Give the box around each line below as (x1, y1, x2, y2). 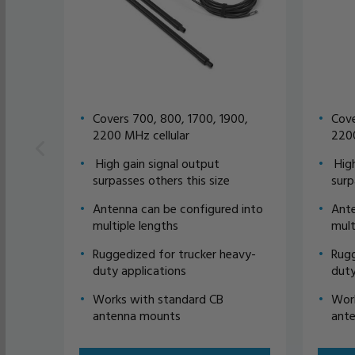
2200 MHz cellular (92, 124, 189, 144)
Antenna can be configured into (92, 198, 263, 218)
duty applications (92, 260, 186, 280)
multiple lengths (92, 215, 178, 235)
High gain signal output (92, 153, 219, 173)
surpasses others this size (92, 170, 230, 189)
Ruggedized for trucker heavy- (92, 243, 256, 263)
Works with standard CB (92, 288, 223, 308)
